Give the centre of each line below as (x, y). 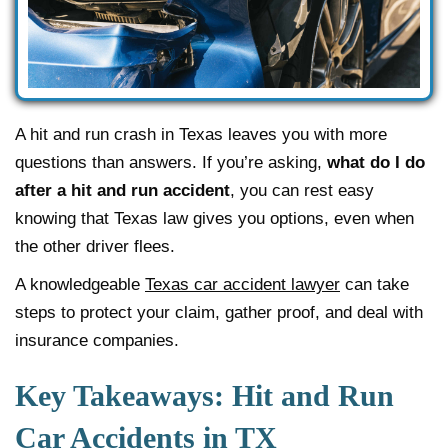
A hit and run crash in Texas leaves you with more (201, 134)
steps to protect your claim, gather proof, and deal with (219, 312)
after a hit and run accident (122, 190)
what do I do (376, 162)
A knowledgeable (80, 284)
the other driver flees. (95, 246)
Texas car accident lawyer (242, 284)
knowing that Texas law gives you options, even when (214, 218)
